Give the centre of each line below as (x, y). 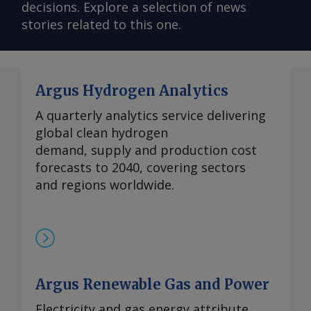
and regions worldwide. (105, 185)
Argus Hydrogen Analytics (132, 91)
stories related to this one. (101, 25)
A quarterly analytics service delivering (151, 116)
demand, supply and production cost (146, 150)
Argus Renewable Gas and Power (152, 285)
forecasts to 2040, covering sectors (141, 168)
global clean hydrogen (102, 133)
